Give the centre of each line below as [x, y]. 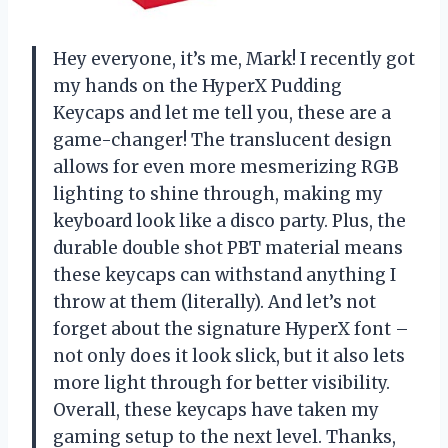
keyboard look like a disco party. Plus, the [229, 221]
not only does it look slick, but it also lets [229, 356]
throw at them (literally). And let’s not [214, 302]
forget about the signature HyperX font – [231, 329]
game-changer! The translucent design [222, 140]
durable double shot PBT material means [228, 248]
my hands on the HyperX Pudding [197, 86]
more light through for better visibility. [221, 383]
